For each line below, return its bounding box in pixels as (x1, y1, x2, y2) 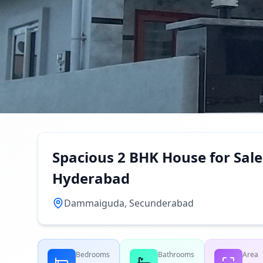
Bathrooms (158, 249, 194, 259)
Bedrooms (76, 249, 110, 259)
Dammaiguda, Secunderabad (64, 197, 194, 210)
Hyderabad (52, 168, 130, 188)
